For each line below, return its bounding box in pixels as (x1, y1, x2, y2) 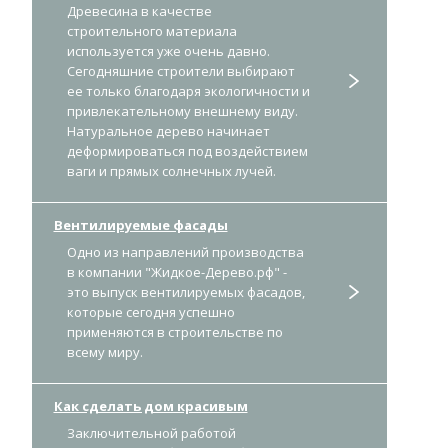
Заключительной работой (66, 424, 236, 442)
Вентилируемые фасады (53, 216, 228, 234)
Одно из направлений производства (66, 243, 304, 261)
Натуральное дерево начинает (66, 122, 270, 140)
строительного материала (66, 22, 237, 40)
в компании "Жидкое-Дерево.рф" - (66, 263, 287, 281)
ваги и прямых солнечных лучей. (66, 162, 276, 180)
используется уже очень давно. (66, 42, 270, 60)
